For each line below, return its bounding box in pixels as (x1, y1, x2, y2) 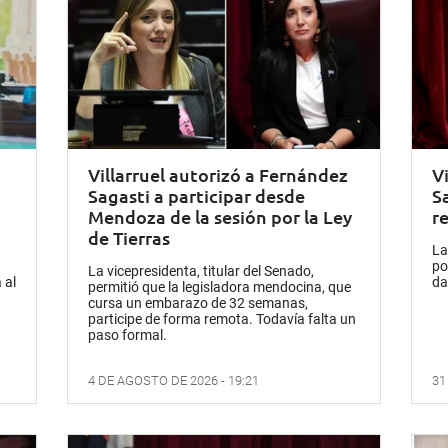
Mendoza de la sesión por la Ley (88, 204, 353, 228)
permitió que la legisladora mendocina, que (88, 278, 352, 295)
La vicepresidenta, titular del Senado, (88, 262, 315, 279)
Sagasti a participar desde (88, 183, 306, 207)
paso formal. (88, 326, 168, 343)
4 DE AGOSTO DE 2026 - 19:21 (88, 372, 260, 388)
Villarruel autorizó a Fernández (88, 162, 349, 186)
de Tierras (88, 225, 171, 249)
